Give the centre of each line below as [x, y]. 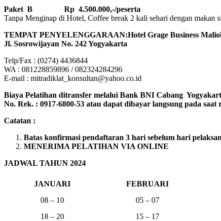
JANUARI [52, 184]
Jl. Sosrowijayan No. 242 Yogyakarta [66, 44]
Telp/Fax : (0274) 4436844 [46, 61]
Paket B [18, 9]
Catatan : [20, 121]
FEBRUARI [147, 184]
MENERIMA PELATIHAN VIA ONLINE [96, 147]
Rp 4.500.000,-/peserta [96, 9]
